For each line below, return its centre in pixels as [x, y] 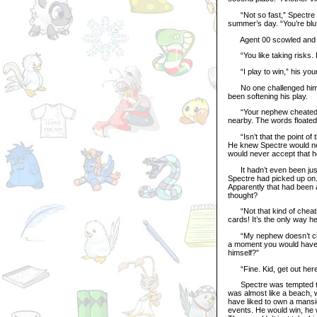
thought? [243, 195]
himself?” [243, 253]
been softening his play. [268, 96]
